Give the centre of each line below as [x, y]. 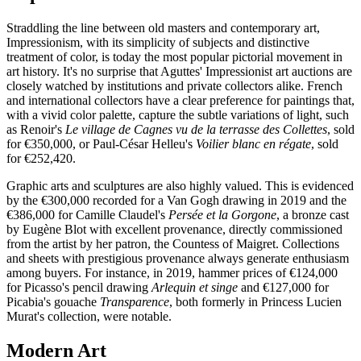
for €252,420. [41, 158]
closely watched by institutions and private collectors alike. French [174, 85]
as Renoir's [36, 129]
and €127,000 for [283, 287]
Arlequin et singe [195, 287]
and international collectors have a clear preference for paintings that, [180, 100]
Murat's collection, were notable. [89, 316]
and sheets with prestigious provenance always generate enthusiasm [178, 258]
